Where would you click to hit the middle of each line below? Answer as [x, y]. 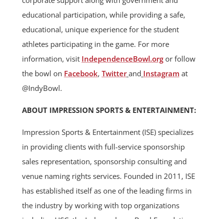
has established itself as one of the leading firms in [107, 191]
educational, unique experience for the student [100, 30]
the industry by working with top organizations [100, 206]
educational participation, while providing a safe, [103, 15]
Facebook [81, 74]
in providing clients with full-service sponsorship [103, 147]
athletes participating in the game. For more [95, 44]
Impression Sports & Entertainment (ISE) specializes [108, 132]
